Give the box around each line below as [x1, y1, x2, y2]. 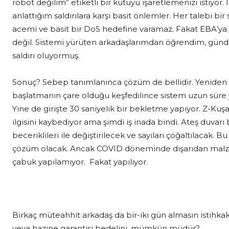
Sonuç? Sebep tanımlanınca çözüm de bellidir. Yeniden [12, 77, 227, 87]
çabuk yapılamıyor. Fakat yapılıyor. [12, 156, 148, 167]
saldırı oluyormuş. [12, 50, 80, 60]
